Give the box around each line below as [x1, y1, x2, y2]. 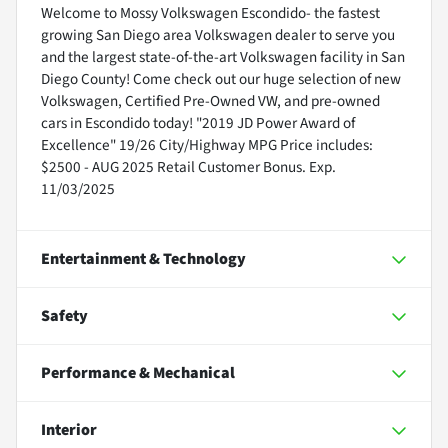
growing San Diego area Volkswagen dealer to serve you [41, 23, 395, 46]
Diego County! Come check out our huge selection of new [41, 67, 401, 90]
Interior [41, 418, 97, 441]
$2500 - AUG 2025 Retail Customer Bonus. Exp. [41, 155, 336, 178]
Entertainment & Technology [41, 247, 246, 270]
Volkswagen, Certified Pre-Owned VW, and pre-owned [41, 89, 380, 112]
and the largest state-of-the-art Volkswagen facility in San [41, 45, 405, 68]
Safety [41, 304, 88, 327]
